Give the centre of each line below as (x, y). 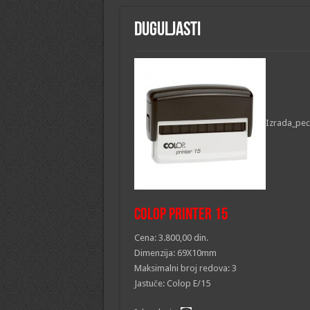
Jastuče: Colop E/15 (172, 283)
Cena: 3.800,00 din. (171, 238)
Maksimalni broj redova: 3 (185, 268)
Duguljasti (167, 30)
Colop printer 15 (181, 215)
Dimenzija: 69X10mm (175, 253)
